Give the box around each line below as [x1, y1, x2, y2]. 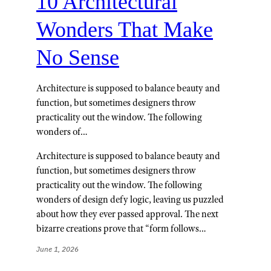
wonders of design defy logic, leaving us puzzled [36, 194, 224, 206]
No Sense [36, 45, 119, 70]
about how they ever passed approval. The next [36, 208, 218, 220]
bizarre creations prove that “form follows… [36, 223, 206, 235]
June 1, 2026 [36, 244, 79, 254]
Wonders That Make [36, 18, 213, 42]
